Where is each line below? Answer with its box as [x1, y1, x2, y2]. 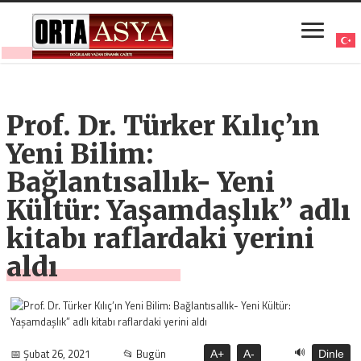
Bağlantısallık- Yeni [6, 166, 276, 200]
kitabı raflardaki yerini [6, 222, 315, 256]
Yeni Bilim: [6, 138, 155, 172]
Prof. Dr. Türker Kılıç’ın [6, 110, 321, 143]
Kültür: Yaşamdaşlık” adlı [6, 194, 351, 228]
